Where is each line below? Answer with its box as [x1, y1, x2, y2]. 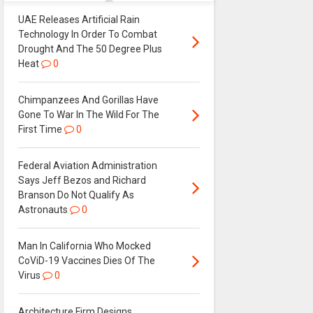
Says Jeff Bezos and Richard [17, 174, 146, 186]
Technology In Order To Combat [17, 28, 157, 40]
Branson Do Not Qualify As [17, 189, 134, 201]
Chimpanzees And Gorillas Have [17, 94, 159, 105]
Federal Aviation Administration [17, 159, 157, 171]
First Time [17, 123, 62, 135]
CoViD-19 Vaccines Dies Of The [17, 254, 155, 266]
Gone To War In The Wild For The [17, 108, 159, 120]
